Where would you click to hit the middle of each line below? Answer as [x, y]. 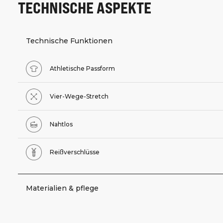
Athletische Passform [82, 68]
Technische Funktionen [69, 41]
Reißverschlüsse [75, 152]
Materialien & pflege [62, 188]
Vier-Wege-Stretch [79, 96]
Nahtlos [61, 124]
